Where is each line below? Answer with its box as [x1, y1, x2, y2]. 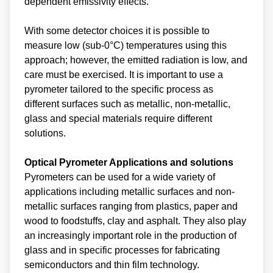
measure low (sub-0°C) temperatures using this [24, 40, 227, 51]
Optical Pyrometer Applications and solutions [24, 157, 233, 168]
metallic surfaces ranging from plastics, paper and [24, 200, 238, 211]
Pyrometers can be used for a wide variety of [24, 171, 215, 182]
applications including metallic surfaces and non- [24, 186, 235, 197]
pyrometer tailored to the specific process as [24, 83, 213, 94]
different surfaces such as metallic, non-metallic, [24, 98, 230, 109]
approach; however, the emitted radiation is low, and [24, 54, 247, 65]
